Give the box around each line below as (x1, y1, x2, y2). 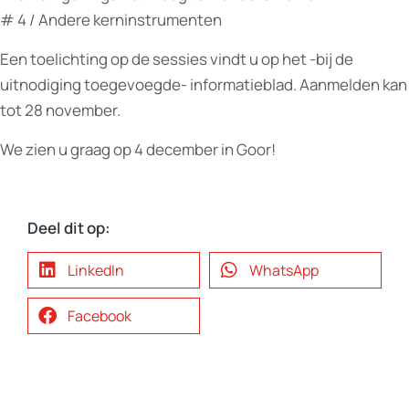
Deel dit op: (27, 217, 110, 238)
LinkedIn (68, 260, 124, 280)
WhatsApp (249, 260, 319, 280)
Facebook (68, 306, 131, 326)
